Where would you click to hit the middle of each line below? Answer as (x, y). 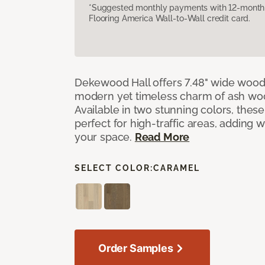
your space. (105, 137)
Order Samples (136, 248)
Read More (162, 137)
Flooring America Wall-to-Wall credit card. (170, 18)
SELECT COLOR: (114, 168)
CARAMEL (177, 168)
